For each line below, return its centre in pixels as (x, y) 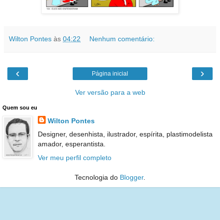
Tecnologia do (97, 177)
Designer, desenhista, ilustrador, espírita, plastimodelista (125, 134)
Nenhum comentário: (122, 39)
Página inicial (110, 74)
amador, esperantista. (71, 144)
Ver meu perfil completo (74, 157)
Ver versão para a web (110, 93)
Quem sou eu (20, 108)
